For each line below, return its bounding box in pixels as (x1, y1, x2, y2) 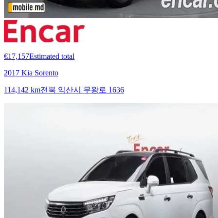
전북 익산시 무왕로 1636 (40, 85, 124, 94)
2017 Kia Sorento (4, 68, 58, 77)
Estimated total (29, 52, 74, 60)
